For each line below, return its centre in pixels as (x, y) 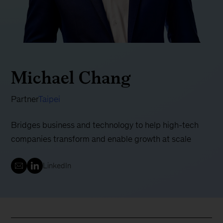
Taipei (50, 99)
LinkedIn (57, 166)
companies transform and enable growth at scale (101, 139)
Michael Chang (71, 78)
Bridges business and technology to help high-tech (105, 125)
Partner (25, 99)
